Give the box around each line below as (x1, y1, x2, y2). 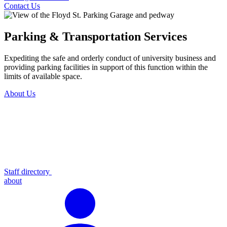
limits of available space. (4, 71, 82, 81)
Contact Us (4, 1, 40, 10)
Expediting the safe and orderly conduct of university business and (4, 53, 216, 62)
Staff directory (4, 167, 52, 176)
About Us (4, 89, 35, 98)
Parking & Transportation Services (4, 29, 187, 43)
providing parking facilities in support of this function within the (4, 62, 208, 71)
